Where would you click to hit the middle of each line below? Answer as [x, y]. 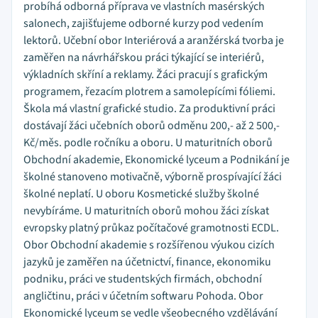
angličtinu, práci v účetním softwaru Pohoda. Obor [143, 296]
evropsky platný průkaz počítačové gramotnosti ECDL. [151, 228]
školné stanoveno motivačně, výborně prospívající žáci [153, 177]
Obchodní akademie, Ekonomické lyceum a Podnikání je [157, 160]
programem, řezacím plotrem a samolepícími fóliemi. [149, 92]
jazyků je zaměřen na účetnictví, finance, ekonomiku [147, 262]
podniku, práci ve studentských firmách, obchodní [143, 279]
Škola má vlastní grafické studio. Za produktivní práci [149, 109]
